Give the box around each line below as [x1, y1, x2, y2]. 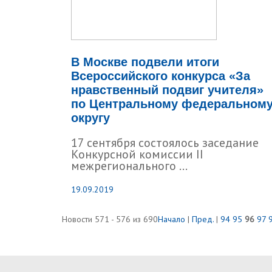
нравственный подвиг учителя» [71, 83, 263, 97]
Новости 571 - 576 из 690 [62, 214, 158, 225]
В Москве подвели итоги [71, 55, 219, 69]
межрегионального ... [71, 158, 188, 174]
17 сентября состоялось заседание [71, 135, 259, 151]
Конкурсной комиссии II [71, 146, 203, 162]
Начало [158, 214, 185, 225]
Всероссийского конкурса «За [71, 69, 250, 83]
